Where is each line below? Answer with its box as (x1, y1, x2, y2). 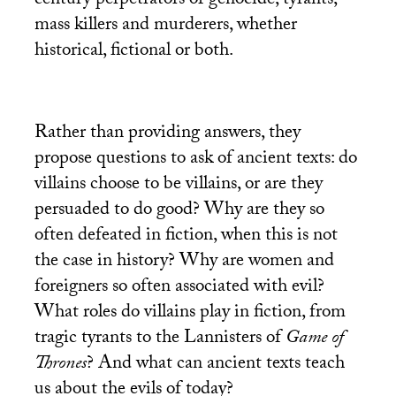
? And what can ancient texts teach (86, 348, 345, 381)
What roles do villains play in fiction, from (34, 297, 346, 330)
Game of (285, 323, 344, 355)
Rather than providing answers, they (34, 118, 301, 150)
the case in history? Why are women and (34, 246, 334, 278)
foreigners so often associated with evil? (34, 271, 324, 304)
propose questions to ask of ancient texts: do (34, 143, 357, 176)
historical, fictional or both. (34, 36, 233, 69)
